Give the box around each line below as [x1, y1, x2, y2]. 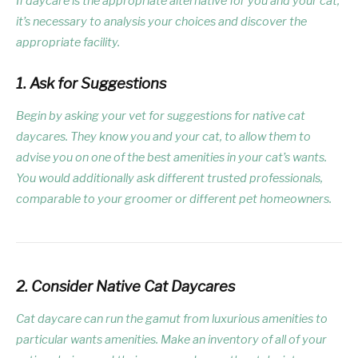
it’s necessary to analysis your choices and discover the [16, 14, 307, 30]
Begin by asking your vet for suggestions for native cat [16, 108, 305, 123]
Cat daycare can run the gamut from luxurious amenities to [16, 311, 328, 326]
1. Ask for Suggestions [16, 74, 166, 93]
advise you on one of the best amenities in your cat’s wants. [16, 149, 327, 165]
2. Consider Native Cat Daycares [16, 276, 235, 296]
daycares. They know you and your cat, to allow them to [16, 129, 311, 144]
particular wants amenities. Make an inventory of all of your [16, 332, 327, 347]
